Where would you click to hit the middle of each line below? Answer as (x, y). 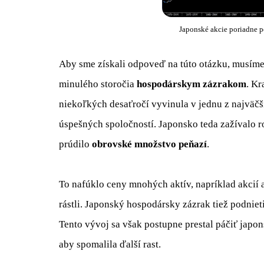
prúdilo (75, 144)
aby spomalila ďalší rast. (110, 245)
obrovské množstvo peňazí (149, 144)
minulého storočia (98, 84)
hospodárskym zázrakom (192, 84)
